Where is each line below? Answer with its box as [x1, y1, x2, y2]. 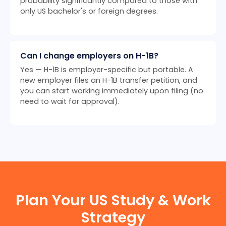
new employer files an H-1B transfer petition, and [20, 75, 197, 86]
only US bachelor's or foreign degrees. [20, 6, 158, 17]
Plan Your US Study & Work [15, 190, 211, 211]
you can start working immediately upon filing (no [20, 86, 203, 96]
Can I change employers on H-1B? [20, 50, 158, 62]
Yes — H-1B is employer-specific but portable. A [20, 65, 193, 75]
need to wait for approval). [20, 96, 120, 107]
